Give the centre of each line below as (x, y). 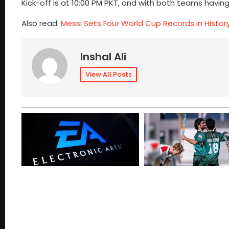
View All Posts (109, 74)
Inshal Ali (103, 56)
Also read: (41, 24)
